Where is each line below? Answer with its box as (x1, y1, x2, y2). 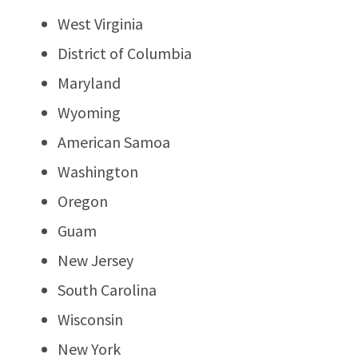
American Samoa (58, 131, 170, 152)
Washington (58, 161, 138, 181)
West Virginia (58, 13, 143, 34)
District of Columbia (58, 42, 192, 63)
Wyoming (58, 101, 121, 122)
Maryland (58, 72, 121, 93)
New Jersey (58, 249, 133, 270)
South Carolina (58, 279, 157, 300)
